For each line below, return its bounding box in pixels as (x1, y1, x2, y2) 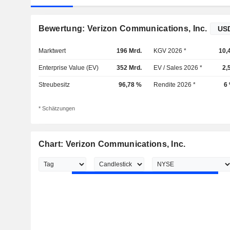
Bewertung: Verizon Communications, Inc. (38, 24, 207, 33)
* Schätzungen (38, 105, 75, 112)
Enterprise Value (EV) (38, 64, 99, 71)
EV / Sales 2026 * (154, 64, 203, 71)
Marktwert (38, 47, 66, 54)
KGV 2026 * (154, 47, 187, 54)
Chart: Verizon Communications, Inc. (38, 140, 186, 149)
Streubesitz (38, 81, 70, 88)
